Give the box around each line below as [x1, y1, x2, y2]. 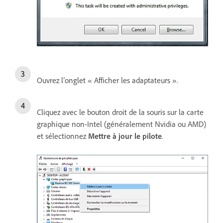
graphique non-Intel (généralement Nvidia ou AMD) [37, 119, 206, 129]
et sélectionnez [37, 131, 88, 141]
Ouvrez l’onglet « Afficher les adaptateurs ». [37, 75, 178, 86]
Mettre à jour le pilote [88, 131, 162, 141]
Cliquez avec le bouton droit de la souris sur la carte [37, 107, 204, 117]
